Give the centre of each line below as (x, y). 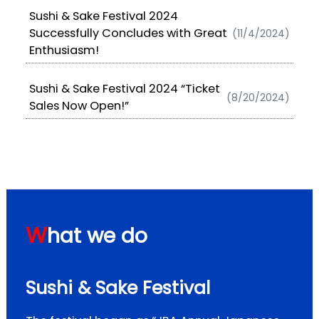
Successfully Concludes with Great (128, 33)
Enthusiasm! (64, 51)
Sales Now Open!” (79, 106)
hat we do (98, 236)
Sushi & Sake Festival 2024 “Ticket (124, 89)
